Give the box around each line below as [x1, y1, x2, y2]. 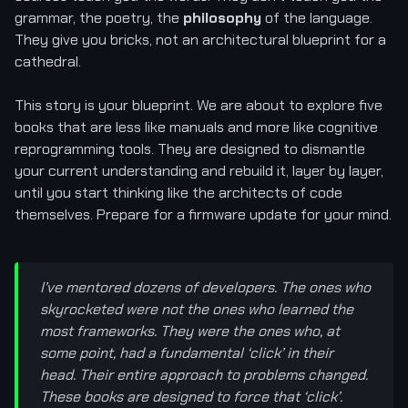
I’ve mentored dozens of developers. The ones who [40, 277, 371, 297]
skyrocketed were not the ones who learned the [40, 299, 353, 319]
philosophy [183, 7, 261, 27]
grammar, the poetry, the [15, 7, 183, 27]
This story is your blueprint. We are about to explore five [15, 95, 382, 115]
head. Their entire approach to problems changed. [40, 364, 368, 384]
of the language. [261, 7, 372, 27]
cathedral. [15, 51, 81, 71]
